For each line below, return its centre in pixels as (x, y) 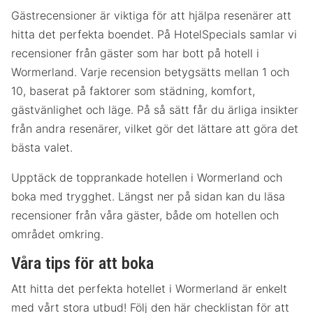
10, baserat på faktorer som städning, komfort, (133, 91)
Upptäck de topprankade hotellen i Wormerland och (147, 178)
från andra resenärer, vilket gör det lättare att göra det (155, 129)
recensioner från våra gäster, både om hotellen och (145, 216)
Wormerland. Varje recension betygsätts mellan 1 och (150, 72)
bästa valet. (42, 148)
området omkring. (57, 234)
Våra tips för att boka (82, 264)
